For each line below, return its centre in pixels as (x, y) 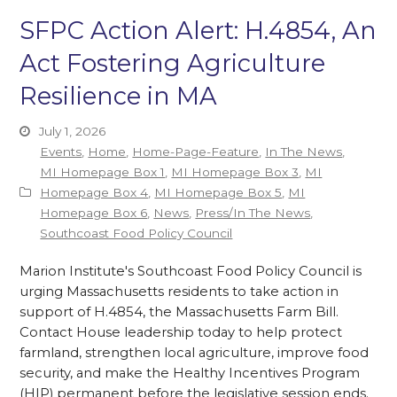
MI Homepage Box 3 (235, 171)
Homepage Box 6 (94, 212)
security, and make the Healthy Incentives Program (190, 373)
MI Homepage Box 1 (103, 171)
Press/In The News (253, 212)
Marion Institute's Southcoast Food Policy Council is (191, 271)
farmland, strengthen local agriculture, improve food (195, 352)
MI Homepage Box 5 (218, 192)
